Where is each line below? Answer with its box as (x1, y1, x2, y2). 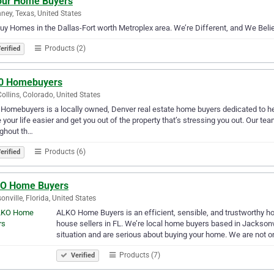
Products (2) (43, 43, 86, 53)
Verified (69, 251, 95, 259)
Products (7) (117, 250, 160, 259)
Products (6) (43, 147, 86, 156)
